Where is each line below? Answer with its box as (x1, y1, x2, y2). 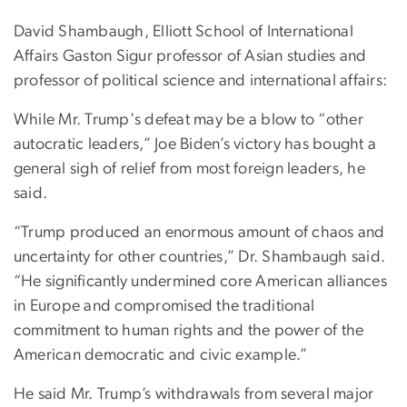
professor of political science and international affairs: (14, 73, 388, 90)
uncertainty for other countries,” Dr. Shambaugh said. (14, 249, 386, 266)
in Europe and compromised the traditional (14, 298, 315, 315)
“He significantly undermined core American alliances (14, 273, 387, 291)
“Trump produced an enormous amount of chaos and (14, 224, 385, 242)
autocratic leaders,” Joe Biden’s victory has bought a (14, 136, 377, 154)
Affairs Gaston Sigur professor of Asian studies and (14, 48, 367, 65)
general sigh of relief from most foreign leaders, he (14, 161, 365, 178)
